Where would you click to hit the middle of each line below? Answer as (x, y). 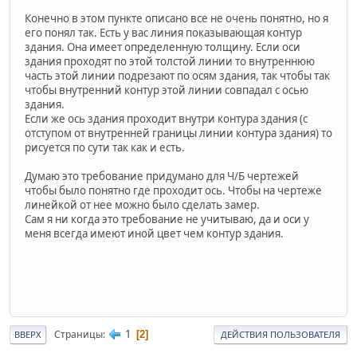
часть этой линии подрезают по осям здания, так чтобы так (177, 75)
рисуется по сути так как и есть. (105, 147)
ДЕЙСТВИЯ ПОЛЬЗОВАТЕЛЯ (280, 335)
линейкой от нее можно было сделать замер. (142, 204)
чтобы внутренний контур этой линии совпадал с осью (167, 90)
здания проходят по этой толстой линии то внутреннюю (170, 61)
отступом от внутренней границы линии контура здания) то (178, 133)
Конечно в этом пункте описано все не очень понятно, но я (177, 18)
